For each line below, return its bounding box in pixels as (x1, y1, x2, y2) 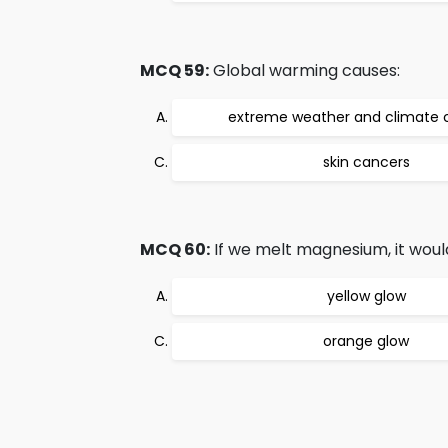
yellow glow (326, 286, 406, 306)
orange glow (323, 331, 409, 351)
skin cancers (322, 152, 410, 172)
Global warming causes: (209, 59, 400, 82)
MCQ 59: (140, 59, 209, 82)
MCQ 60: (140, 238, 210, 261)
